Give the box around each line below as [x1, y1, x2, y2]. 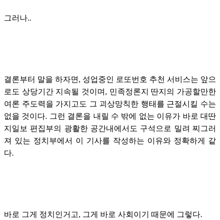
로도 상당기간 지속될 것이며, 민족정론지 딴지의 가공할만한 [4, 87, 216, 96]
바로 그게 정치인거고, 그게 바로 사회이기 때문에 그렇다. [4, 210, 202, 219]
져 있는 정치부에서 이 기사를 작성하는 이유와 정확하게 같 [4, 136, 216, 145]
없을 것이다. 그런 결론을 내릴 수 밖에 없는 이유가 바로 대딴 [4, 111, 216, 120]
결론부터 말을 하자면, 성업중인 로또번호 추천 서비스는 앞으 [4, 75, 216, 83]
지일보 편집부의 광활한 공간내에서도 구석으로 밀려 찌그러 [4, 124, 216, 133]
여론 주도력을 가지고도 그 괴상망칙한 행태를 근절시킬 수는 [4, 99, 216, 108]
